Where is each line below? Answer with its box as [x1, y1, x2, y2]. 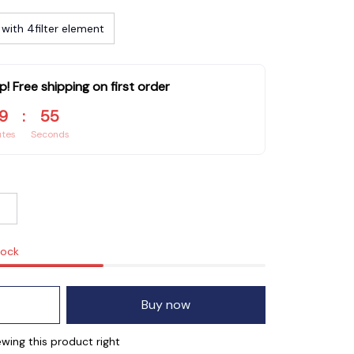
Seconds [30, 128, 70, 141]
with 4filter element [2, 21, 104, 36]
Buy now [141, 296, 190, 314]
